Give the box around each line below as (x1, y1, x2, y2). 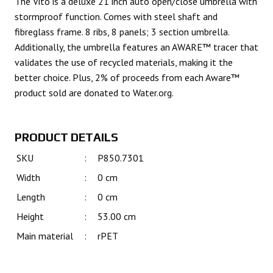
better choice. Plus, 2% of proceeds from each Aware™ (15, 71, 239, 83)
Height (16, 210, 44, 223)
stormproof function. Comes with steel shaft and (15, 10, 218, 23)
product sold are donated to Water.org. (15, 86, 174, 99)
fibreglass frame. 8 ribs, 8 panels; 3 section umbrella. (15, 25, 230, 38)
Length (16, 191, 45, 204)
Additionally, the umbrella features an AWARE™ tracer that (15, 40, 258, 53)
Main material (16, 230, 73, 243)
